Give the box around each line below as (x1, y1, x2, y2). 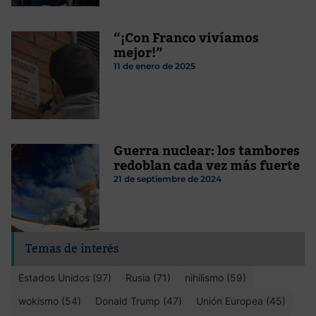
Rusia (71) (126, 271, 171, 284)
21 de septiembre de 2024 (113, 174, 221, 185)
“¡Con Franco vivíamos (113, 25, 259, 51)
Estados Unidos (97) (18, 271, 111, 284)
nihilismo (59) (185, 271, 246, 284)
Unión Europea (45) (196, 294, 286, 307)
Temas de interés (25, 237, 119, 260)
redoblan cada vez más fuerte (113, 153, 300, 179)
